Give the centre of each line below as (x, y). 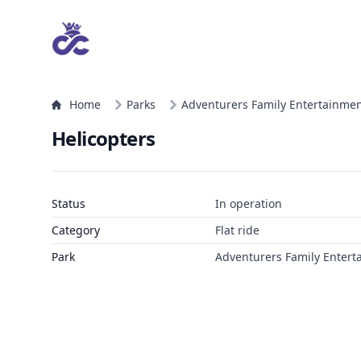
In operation (248, 203)
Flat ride (237, 230)
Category (76, 230)
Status (68, 203)
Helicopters (104, 138)
